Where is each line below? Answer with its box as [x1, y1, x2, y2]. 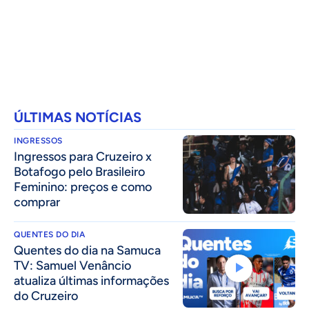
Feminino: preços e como [14, 179, 152, 195]
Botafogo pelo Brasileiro [14, 163, 145, 179]
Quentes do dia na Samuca [14, 242, 161, 258]
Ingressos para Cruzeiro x [14, 148, 152, 164]
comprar [14, 194, 60, 210]
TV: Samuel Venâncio [14, 257, 131, 273]
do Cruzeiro [14, 288, 78, 303]
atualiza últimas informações [14, 272, 169, 288]
